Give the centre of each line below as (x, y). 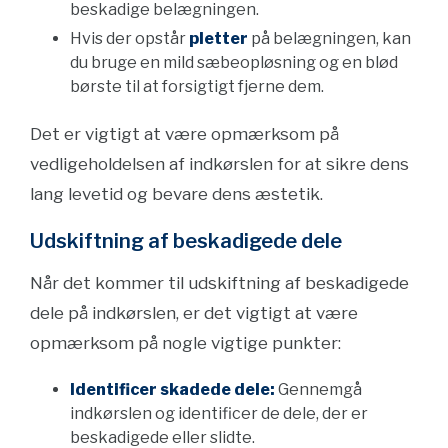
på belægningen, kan (329, 38)
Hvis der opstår (129, 38)
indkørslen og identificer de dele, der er (219, 413)
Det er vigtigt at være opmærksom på (184, 134)
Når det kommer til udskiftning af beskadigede (219, 283)
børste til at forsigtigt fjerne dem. (197, 86)
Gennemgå (318, 389)
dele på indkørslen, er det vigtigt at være (194, 313)
